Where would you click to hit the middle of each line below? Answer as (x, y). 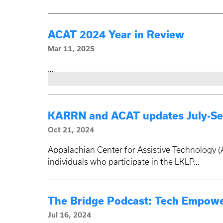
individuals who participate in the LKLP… (123, 162)
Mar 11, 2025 (71, 49)
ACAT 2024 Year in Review (116, 35)
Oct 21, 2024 (71, 130)
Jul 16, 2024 (69, 215)
